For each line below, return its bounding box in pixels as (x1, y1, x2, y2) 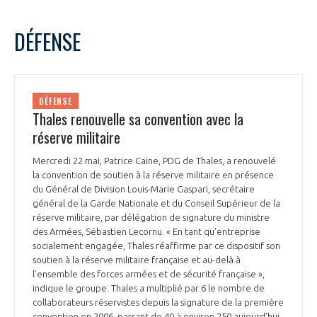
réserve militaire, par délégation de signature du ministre (33, 212, 270, 222)
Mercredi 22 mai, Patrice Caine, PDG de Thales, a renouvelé (33, 155, 276, 166)
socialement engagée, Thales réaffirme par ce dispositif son (33, 240, 280, 250)
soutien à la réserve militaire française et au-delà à (33, 254, 241, 265)
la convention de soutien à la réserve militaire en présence (33, 169, 274, 180)
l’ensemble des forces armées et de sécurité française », (33, 268, 265, 279)
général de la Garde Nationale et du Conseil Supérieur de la (33, 197, 280, 208)
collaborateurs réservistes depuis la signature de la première (33, 296, 284, 307)
